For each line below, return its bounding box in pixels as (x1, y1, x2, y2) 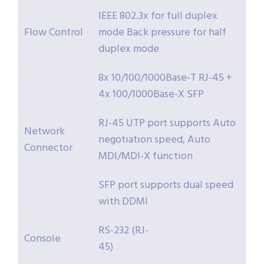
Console (24, 230, 61, 248)
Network (24, 123, 65, 141)
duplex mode (98, 41, 159, 58)
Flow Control (24, 24, 83, 42)
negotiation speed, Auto (98, 131, 210, 149)
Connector (24, 140, 72, 157)
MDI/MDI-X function (98, 148, 193, 166)
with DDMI (98, 193, 148, 211)
